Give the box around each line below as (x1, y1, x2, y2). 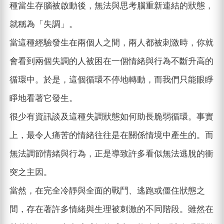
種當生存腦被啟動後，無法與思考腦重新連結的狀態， (9, 1, 213, 11)
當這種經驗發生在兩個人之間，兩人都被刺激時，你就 (9, 38, 213, 48)
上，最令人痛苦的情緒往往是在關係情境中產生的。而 (9, 130, 213, 140)
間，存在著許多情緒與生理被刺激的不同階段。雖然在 (9, 204, 213, 214)
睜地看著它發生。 (9, 93, 77, 103)
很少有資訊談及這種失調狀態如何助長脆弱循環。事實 (9, 112, 213, 122)
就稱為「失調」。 (9, 19, 77, 29)
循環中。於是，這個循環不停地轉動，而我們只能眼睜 (9, 75, 213, 85)
